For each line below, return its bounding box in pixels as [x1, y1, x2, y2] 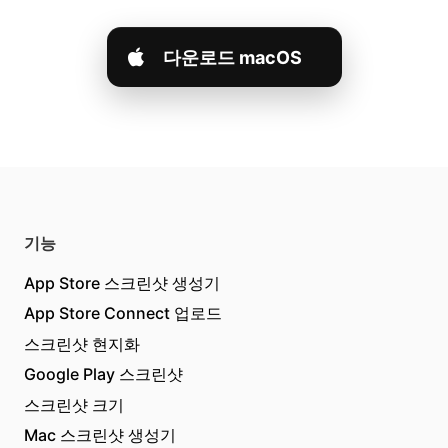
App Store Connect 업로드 [24, 303, 222, 324]
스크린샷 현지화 [24, 333, 140, 354]
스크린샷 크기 [24, 394, 124, 415]
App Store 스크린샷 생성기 [24, 273, 220, 294]
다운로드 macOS [162, 46, 302, 68]
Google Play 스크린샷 [24, 364, 183, 385]
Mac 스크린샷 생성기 [24, 424, 176, 445]
